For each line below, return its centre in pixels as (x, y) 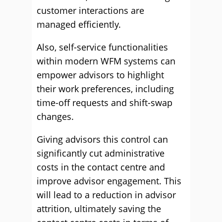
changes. (55, 116)
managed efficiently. (79, 24)
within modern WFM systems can (106, 61)
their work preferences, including (105, 89)
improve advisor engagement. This (109, 181)
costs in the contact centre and (101, 167)
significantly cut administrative (101, 153)
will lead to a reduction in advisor (106, 195)
